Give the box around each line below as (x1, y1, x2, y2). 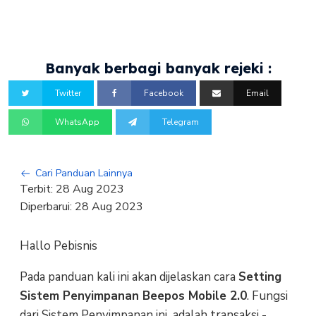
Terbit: (19, 181, 56, 197)
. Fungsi (246, 287, 288, 304)
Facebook (144, 87, 184, 99)
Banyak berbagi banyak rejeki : (44, 59, 272, 77)
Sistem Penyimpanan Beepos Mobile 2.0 (19, 287, 247, 304)
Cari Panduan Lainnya (35, 166, 133, 181)
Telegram (162, 116, 200, 128)
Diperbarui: (19, 199, 75, 215)
